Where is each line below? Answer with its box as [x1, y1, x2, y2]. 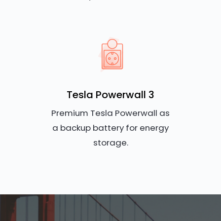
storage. [93, 137, 128, 149]
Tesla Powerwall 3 [67, 88, 154, 102]
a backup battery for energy [52, 122, 169, 134]
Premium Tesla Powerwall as [51, 107, 170, 119]
